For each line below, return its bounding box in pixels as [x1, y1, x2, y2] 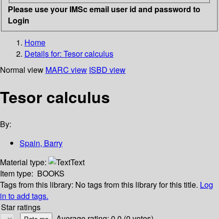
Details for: [24, 47, 64, 59]
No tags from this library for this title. [75, 179, 198, 191]
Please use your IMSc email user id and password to [8, 3, 200, 15]
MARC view [45, 64, 87, 75]
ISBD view [89, 64, 126, 75]
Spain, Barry [20, 137, 63, 149]
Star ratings [1, 201, 41, 213]
